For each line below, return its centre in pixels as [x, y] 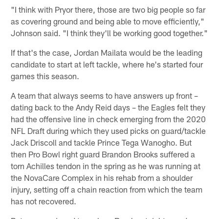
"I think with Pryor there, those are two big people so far [108, 10]
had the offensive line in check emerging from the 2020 [109, 119]
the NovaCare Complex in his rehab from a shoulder [102, 178]
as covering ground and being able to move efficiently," [108, 21]
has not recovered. [44, 201]
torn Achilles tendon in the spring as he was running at [106, 166]
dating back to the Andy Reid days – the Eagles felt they [108, 107]
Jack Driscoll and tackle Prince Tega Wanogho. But [101, 142]
